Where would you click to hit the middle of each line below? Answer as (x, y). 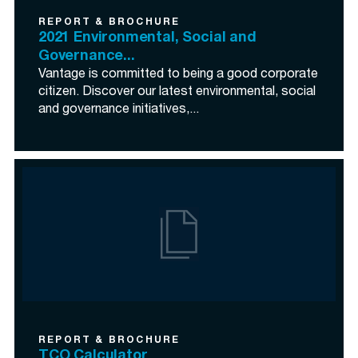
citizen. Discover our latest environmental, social (177, 93)
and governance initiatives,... (119, 110)
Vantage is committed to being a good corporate (178, 75)
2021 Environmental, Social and (147, 38)
